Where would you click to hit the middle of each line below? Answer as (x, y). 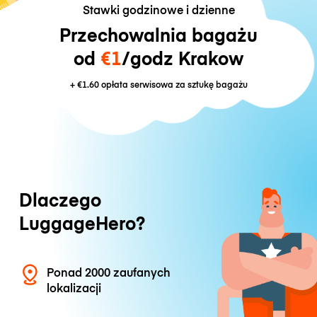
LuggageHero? (82, 223)
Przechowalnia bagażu (158, 35)
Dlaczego (60, 200)
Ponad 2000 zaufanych (109, 272)
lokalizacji (74, 288)
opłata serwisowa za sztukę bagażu (173, 84)
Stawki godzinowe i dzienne (158, 10)
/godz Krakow (183, 58)
